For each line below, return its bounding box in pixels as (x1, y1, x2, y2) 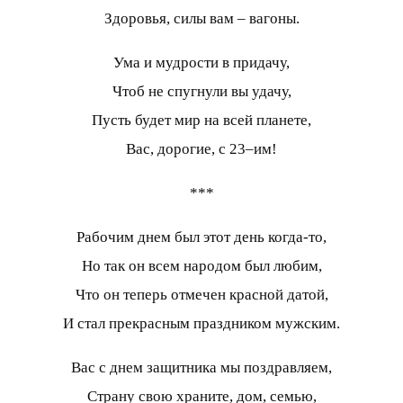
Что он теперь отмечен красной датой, (75, 285, 328, 303)
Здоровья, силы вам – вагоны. (103, 9, 300, 27)
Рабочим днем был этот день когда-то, (76, 228, 327, 246)
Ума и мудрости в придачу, (113, 53, 290, 71)
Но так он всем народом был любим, (81, 256, 322, 274)
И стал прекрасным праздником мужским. (63, 314, 340, 332)
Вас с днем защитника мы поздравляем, (71, 358, 332, 376)
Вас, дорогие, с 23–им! (126, 139, 277, 157)
